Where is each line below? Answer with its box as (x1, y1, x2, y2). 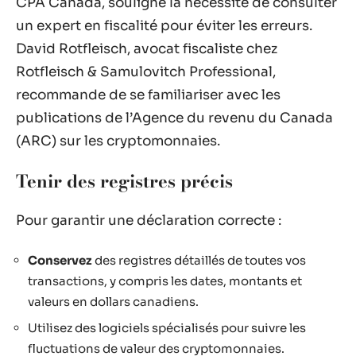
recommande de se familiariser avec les (16, 87, 281, 103)
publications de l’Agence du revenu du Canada (16, 110, 333, 126)
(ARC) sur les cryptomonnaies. (16, 133, 220, 149)
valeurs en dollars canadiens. (28, 293, 199, 309)
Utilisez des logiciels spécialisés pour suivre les (28, 320, 306, 335)
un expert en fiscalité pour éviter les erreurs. (16, 17, 312, 34)
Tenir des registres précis (16, 167, 233, 195)
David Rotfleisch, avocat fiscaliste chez (16, 41, 277, 57)
